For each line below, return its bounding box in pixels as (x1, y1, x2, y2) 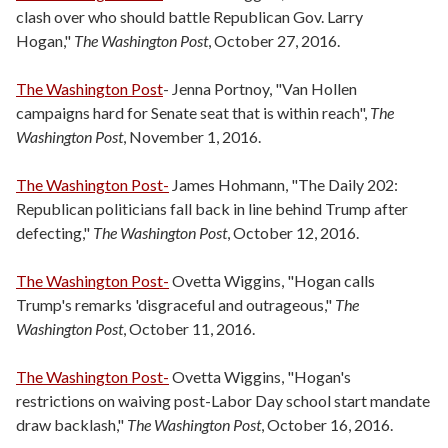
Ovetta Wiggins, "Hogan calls (169, 271, 375, 290)
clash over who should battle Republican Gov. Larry (16, 7, 363, 26)
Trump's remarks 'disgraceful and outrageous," (16, 295, 335, 314)
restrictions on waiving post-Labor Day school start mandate (16, 391, 430, 410)
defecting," (16, 223, 93, 242)
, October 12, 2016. (227, 223, 362, 242)
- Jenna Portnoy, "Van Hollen (163, 79, 357, 98)
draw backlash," (16, 415, 127, 434)
